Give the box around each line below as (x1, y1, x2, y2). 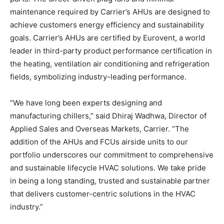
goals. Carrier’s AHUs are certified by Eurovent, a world (10, 32, 205, 42)
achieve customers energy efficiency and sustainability (10, 19, 204, 29)
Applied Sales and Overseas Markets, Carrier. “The (10, 123, 189, 133)
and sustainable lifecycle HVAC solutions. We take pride (10, 162, 206, 172)
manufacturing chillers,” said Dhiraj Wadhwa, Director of (10, 110, 206, 120)
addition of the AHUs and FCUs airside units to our (10, 136, 188, 146)
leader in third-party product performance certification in (10, 45, 212, 55)
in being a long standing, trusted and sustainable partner (10, 175, 210, 185)
